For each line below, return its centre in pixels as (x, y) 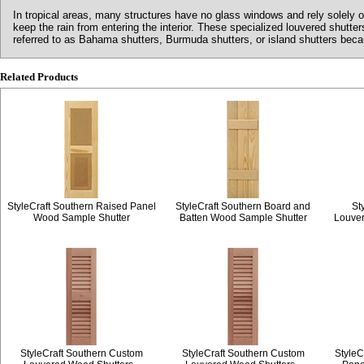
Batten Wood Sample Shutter (243, 218)
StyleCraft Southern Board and (243, 206)
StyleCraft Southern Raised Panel (81, 206)
